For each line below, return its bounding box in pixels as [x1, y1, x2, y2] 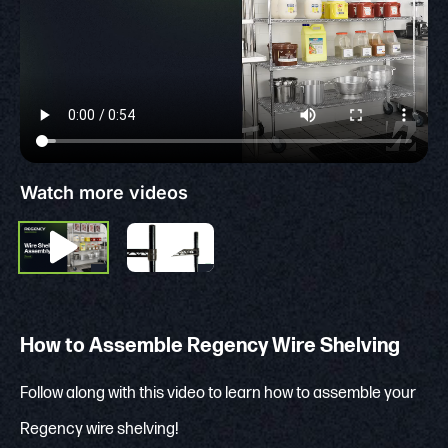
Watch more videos [20, 181, 188, 203]
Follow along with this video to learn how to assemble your [20, 383, 416, 403]
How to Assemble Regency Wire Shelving [20, 333, 400, 358]
